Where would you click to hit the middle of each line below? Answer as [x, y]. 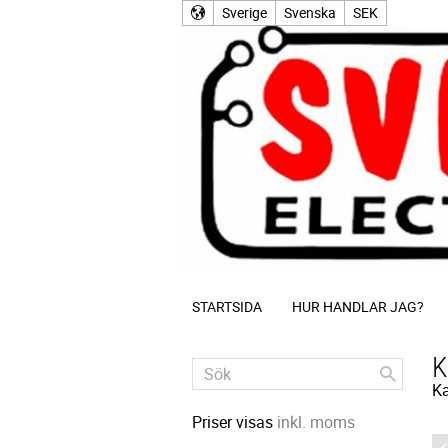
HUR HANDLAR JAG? [358, 306]
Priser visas [234, 422]
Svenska [310, 12]
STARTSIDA [227, 306]
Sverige [244, 12]
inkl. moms [316, 422]
